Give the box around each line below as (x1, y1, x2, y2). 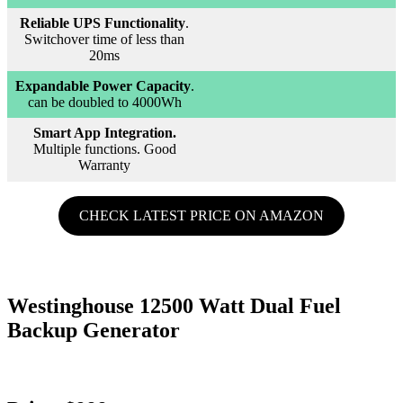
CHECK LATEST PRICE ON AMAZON (79, 208, 324, 224)
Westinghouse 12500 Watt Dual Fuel (7, 293, 341, 318)
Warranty (78, 157, 130, 174)
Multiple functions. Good (32, 141, 176, 157)
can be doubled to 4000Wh (27, 94, 182, 111)
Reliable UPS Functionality (20, 15, 185, 31)
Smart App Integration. (32, 125, 176, 141)
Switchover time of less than (24, 31, 184, 48)
